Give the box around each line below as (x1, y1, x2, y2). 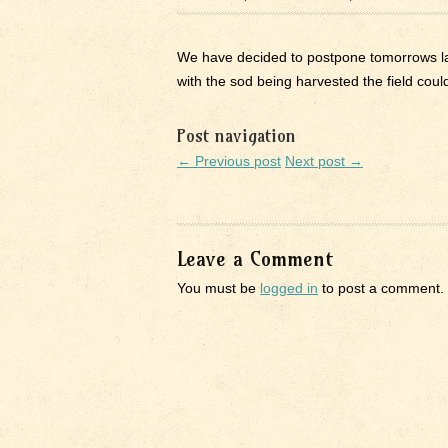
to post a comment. (318, 280, 444, 296)
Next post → (285, 153, 363, 169)
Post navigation (177, 125, 296, 146)
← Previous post (177, 153, 281, 169)
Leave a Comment (177, 246, 333, 271)
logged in (260, 280, 318, 296)
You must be (177, 280, 260, 296)
